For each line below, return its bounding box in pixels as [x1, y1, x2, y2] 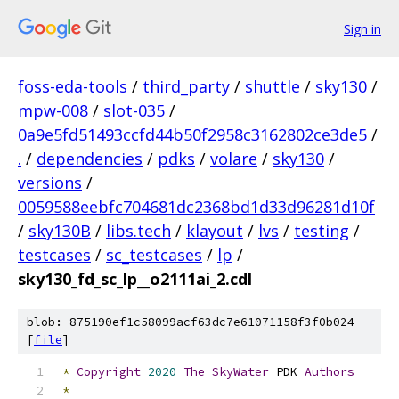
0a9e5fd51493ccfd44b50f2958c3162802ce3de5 [18, 124, 367, 145]
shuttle [245, 76, 300, 97]
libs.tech [106, 220, 171, 241]
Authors [305, 364, 354, 379]
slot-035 [103, 100, 165, 121]
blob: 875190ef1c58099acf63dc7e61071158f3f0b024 [27, 314, 354, 330]
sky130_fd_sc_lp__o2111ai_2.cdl [18, 268, 252, 289]
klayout [186, 220, 243, 241]
